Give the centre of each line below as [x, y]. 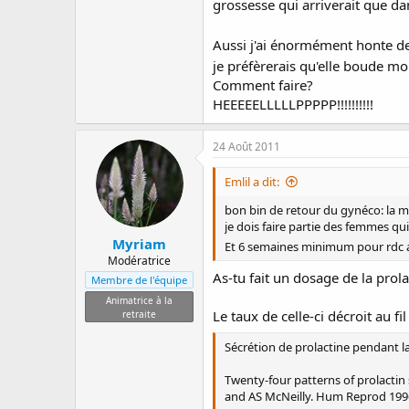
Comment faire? [263, 85]
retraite [139, 314]
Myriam [139, 243]
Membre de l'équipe [139, 279]
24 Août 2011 [246, 147]
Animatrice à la [139, 300]
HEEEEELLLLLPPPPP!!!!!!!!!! [293, 104]
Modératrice [139, 260]
